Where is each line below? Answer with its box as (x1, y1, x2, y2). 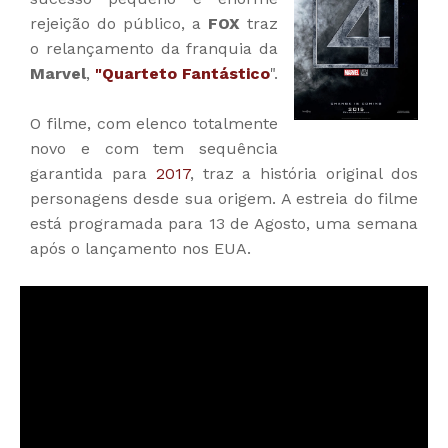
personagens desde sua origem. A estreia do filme (30, 188, 418, 208)
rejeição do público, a (30, 13, 208, 33)
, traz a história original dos (189, 163, 419, 183)
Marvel (30, 63, 86, 83)
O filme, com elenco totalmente (30, 113, 278, 133)
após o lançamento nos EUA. (30, 238, 251, 258)
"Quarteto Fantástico (95, 63, 270, 83)
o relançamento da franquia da (30, 38, 278, 58)
